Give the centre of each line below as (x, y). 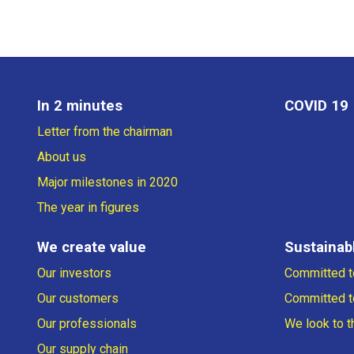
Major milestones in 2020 (107, 183)
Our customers (78, 299)
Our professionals (87, 324)
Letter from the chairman (105, 132)
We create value (92, 247)
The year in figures (88, 208)
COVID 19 (316, 106)
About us (62, 157)
